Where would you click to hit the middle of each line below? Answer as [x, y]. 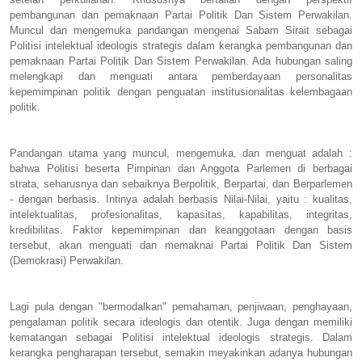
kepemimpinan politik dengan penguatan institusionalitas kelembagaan [181, 91]
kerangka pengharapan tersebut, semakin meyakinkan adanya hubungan [181, 352]
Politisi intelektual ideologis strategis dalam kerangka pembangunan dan [181, 45]
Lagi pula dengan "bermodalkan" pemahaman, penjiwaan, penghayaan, [181, 306]
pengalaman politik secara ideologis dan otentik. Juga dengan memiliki [181, 322]
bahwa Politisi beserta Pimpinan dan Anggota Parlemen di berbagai [181, 168]
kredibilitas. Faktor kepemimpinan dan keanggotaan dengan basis [181, 229]
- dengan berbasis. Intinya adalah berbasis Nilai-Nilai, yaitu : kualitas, [181, 199]
